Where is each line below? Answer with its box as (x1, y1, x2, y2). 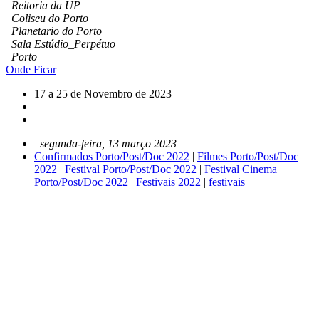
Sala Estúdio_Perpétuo (6, 38, 115, 51)
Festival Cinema (204, 163, 277, 176)
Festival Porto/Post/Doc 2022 (65, 163, 197, 176)
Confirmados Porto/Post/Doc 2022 (34, 150, 189, 163)
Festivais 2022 (136, 176, 201, 189)
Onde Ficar (6, 63, 56, 76)
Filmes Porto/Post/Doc (197, 150, 298, 163)
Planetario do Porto (6, 25, 102, 38)
